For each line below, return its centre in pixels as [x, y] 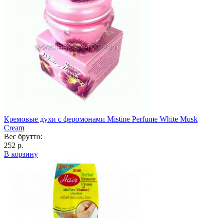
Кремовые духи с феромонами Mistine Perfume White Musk [101, 119]
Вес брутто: [23, 136]
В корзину [21, 154]
